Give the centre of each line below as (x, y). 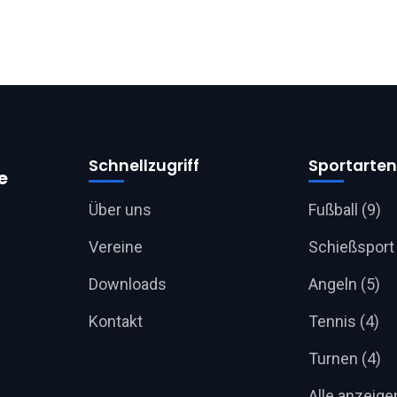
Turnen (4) (345, 358)
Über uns (120, 210)
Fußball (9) (345, 210)
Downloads (128, 284)
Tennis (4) (344, 321)
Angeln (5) (344, 284)
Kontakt (116, 321)
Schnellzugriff (144, 166)
